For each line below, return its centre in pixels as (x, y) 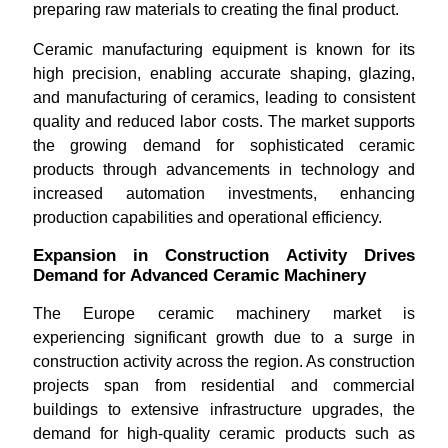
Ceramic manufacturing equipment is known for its (224, 49)
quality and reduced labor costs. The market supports (224, 121)
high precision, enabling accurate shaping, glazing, (224, 73)
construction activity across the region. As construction (224, 361)
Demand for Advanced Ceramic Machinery (199, 275)
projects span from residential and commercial (224, 385)
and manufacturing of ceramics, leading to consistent (224, 97)
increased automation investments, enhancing (224, 193)
